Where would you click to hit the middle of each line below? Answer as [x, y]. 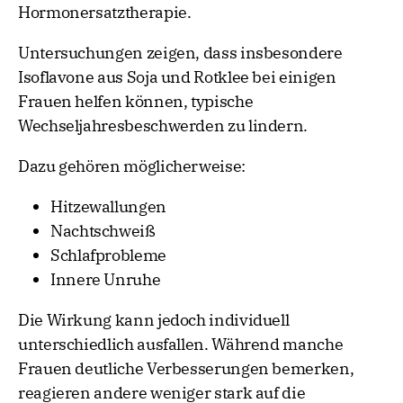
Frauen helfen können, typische [136, 102]
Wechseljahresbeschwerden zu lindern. [163, 126]
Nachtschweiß [103, 231]
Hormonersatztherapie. [105, 13]
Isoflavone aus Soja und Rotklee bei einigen [177, 77]
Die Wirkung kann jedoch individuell [154, 320]
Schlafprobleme [108, 255]
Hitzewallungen [108, 207]
